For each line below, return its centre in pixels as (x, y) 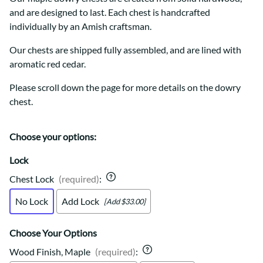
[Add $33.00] (125, 201)
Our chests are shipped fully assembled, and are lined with (125, 50)
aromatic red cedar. (48, 64)
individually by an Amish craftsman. (80, 26)
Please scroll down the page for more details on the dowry (125, 87)
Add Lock (80, 201)
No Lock (32, 201)
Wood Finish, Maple (50, 252)
